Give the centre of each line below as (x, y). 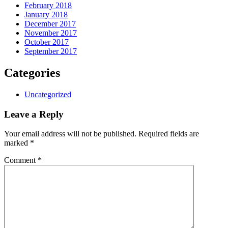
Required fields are (169, 134)
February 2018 (48, 6)
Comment (21, 160)
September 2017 (51, 51)
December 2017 (50, 24)
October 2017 (47, 42)
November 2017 (51, 33)
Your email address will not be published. (70, 134)
